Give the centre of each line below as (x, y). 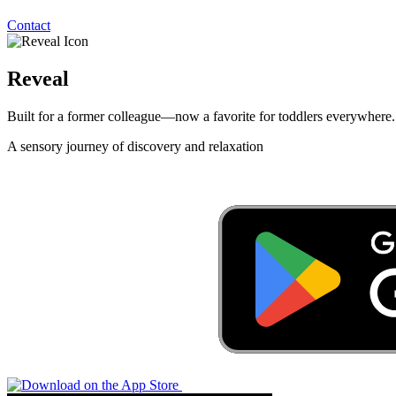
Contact (29, 25)
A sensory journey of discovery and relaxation (135, 146)
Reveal (38, 78)
